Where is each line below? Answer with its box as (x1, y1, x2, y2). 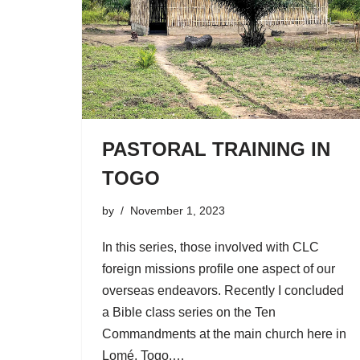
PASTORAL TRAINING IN (102, 137, 330, 160)
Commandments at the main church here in (102, 326, 346, 341)
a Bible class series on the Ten (102, 305, 276, 319)
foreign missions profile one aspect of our (102, 261, 335, 276)
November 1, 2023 (130, 203, 225, 217)
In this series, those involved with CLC (102, 239, 319, 254)
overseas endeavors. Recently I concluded (102, 283, 344, 297)
